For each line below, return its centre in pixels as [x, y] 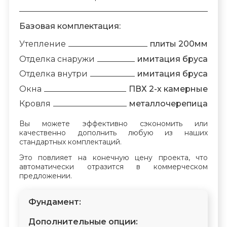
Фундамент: [54, 202]
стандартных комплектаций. [70, 142]
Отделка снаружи [57, 59]
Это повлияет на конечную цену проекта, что [113, 157]
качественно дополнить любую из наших [113, 133]
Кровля [35, 104]
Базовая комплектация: [70, 26]
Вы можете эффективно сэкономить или [113, 123]
